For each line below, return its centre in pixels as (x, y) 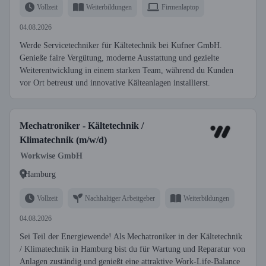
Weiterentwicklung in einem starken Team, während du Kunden (126, 70)
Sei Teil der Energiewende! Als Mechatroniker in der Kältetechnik (131, 237)
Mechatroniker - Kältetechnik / (82, 126)
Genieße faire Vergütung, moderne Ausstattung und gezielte (119, 58)
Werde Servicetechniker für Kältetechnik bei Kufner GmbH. (121, 45)
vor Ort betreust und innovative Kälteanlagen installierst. (115, 83)
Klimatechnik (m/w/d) (63, 140)
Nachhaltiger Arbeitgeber (120, 198)
